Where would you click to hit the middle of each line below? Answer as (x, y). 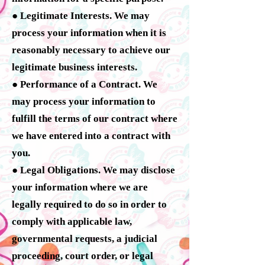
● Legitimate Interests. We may (81, 15)
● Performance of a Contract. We (85, 84)
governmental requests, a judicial (85, 238)
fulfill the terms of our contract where (95, 118)
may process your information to (84, 101)
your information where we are (80, 187)
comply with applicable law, (72, 221)
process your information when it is (89, 33)
